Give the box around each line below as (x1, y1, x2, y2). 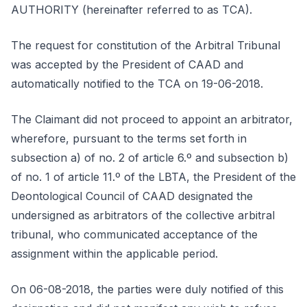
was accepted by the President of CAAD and (11, 58, 243, 71)
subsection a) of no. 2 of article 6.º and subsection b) (11, 151, 288, 164)
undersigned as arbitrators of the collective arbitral (11, 208, 275, 222)
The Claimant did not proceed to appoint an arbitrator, (11, 112, 293, 126)
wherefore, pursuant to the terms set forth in (11, 132, 247, 145)
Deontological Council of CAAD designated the (11, 189, 253, 203)
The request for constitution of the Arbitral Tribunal (11, 38, 280, 52)
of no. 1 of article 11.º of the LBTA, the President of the (11, 170, 296, 184)
